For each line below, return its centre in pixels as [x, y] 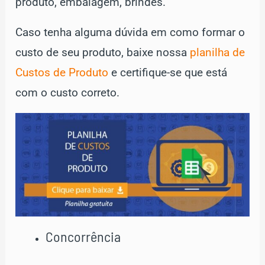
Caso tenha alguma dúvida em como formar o [130, 32]
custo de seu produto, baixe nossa [103, 52]
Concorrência [83, 236]
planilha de [218, 52]
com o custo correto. [68, 93]
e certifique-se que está [168, 72]
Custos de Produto [62, 72]
